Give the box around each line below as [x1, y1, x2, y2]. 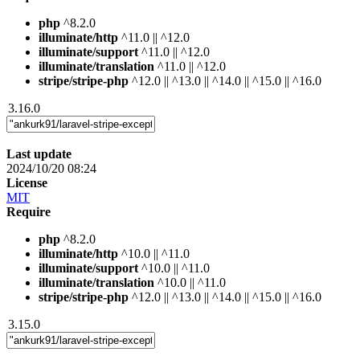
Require [6, 204, 51, 219]
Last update [6, 146, 72, 161]
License [6, 175, 47, 190]
